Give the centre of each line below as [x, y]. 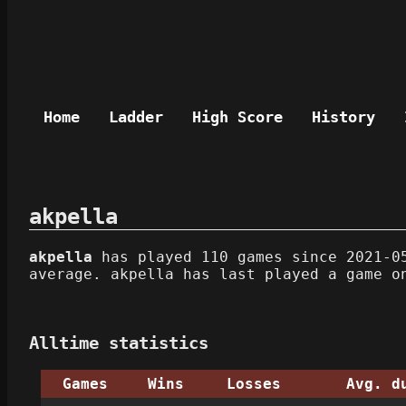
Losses [253, 383]
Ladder [136, 116]
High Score [237, 116]
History [343, 116]
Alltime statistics [119, 343]
